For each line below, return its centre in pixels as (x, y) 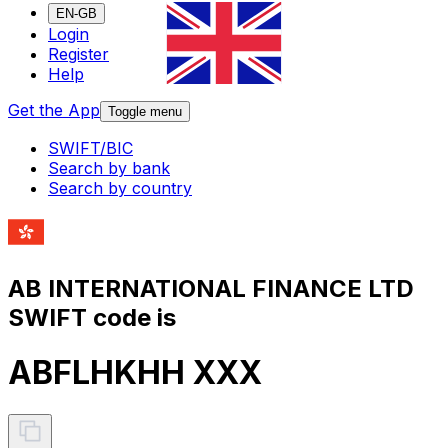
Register (78, 54)
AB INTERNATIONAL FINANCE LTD (211, 288)
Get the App (54, 110)
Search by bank (109, 168)
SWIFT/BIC (90, 148)
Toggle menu (145, 112)
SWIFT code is (92, 317)
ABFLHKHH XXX (135, 373)
